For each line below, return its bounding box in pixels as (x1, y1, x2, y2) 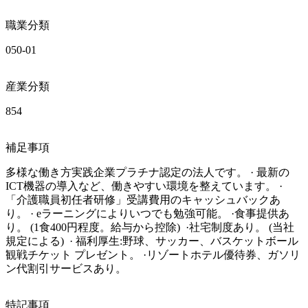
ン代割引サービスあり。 (5, 262, 126, 274)
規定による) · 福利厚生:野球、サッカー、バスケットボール (5, 234, 298, 247)
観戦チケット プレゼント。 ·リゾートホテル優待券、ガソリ (5, 248, 300, 261)
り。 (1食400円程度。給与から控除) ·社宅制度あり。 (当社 (5, 221, 294, 233)
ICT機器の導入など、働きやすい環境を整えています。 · (5, 179, 283, 192)
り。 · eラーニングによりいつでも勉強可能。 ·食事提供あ (5, 207, 289, 219)
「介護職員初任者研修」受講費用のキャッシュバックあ (5, 193, 280, 206)
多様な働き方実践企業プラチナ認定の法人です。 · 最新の (5, 166, 289, 178)
